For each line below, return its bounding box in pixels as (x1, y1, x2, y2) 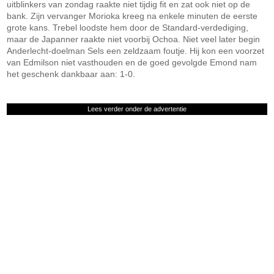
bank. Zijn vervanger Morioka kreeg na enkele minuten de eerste (7, 11, 258, 21)
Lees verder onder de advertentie (87, 105, 187, 113)
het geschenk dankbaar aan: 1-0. (7, 69, 136, 79)
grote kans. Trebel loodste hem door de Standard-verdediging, (7, 23, 249, 32)
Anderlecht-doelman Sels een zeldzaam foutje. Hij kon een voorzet (7, 46, 265, 56)
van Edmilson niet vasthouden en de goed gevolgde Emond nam (7, 57, 257, 67)
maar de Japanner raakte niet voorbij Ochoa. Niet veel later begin (7, 34, 261, 44)
